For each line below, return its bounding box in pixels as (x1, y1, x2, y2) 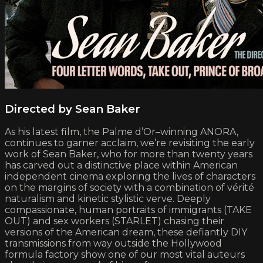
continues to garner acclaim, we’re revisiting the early (5, 137, 255, 149)
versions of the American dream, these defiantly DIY (5, 227, 247, 238)
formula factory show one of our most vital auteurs (5, 249, 245, 261)
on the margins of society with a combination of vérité (5, 182, 254, 194)
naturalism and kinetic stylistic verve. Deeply (5, 193, 211, 205)
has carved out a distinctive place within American (5, 160, 238, 171)
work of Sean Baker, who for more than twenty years (5, 149, 252, 160)
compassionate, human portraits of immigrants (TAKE (5, 204, 252, 216)
